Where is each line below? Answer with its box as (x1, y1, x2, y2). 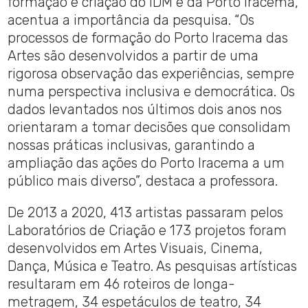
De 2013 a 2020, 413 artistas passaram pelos (8, 204, 284, 221)
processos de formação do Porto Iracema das (8, 30, 289, 47)
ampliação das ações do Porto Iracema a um (8, 155, 285, 172)
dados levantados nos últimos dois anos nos (8, 101, 283, 118)
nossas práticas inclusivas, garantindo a (8, 137, 256, 154)
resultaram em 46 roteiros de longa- (8, 276, 236, 293)
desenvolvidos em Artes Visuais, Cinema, (8, 240, 263, 257)
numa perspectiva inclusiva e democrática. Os (8, 83, 296, 100)
